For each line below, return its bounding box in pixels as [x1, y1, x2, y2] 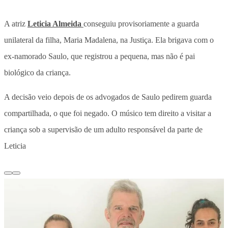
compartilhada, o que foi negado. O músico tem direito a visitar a [4, 108, 211, 118]
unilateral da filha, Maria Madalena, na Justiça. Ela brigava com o [4, 35, 214, 44]
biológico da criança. [4, 68, 71, 77]
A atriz [4, 19, 27, 28]
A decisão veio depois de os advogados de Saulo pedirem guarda [4, 92, 212, 101]
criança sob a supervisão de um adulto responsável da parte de [4, 125, 203, 134]
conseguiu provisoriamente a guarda [83, 19, 199, 28]
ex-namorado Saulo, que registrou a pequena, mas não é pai [4, 51, 195, 61]
